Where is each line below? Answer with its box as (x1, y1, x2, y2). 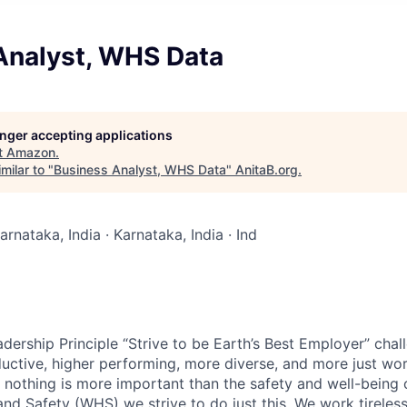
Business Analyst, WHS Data (54, 162, 226, 177)
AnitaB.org (235, 162, 298, 177)
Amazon (6, 144, 55, 160)
